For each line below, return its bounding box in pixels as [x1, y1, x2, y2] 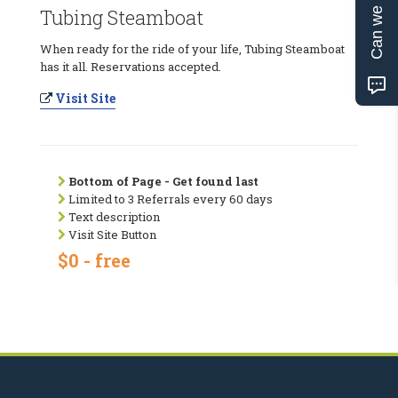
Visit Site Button [66, 226, 156, 243]
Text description [66, 208, 160, 225]
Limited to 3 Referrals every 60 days [66, 190, 273, 207]
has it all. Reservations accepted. [40, 58, 221, 75]
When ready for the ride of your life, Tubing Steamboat [40, 40, 345, 57]
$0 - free [58, 248, 131, 272]
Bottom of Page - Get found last [68, 172, 259, 189]
